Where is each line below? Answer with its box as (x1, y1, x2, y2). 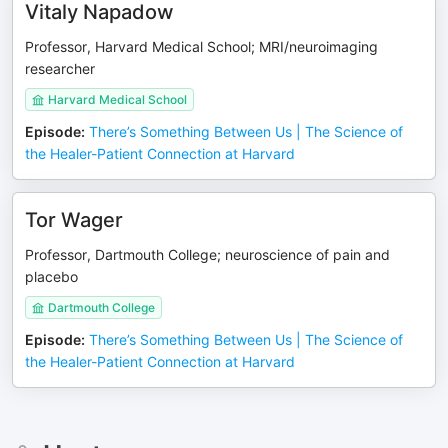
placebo (25, 268, 78, 285)
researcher (25, 60, 95, 77)
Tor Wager (25, 208, 123, 232)
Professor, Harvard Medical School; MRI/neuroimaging (25, 38, 378, 55)
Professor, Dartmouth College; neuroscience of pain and (25, 246, 390, 263)
